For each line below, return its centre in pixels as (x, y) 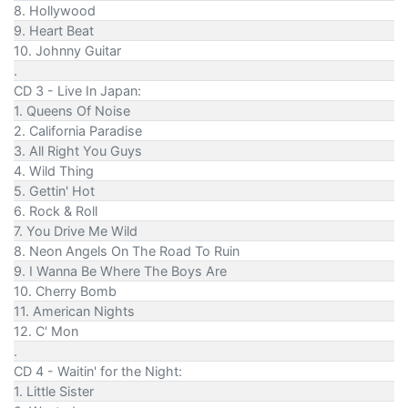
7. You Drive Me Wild (76, 231)
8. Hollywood (55, 11)
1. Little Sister (54, 392)
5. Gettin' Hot (54, 191)
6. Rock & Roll (56, 211)
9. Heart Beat (54, 31)
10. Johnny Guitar (67, 51)
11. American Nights (74, 311)
